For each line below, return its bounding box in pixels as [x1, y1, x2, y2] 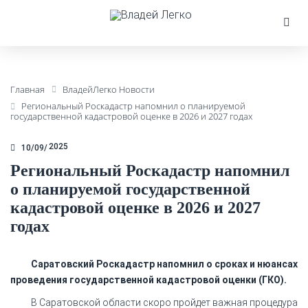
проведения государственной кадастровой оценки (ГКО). [10, 274, 287, 285]
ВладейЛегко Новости [63, 83, 155, 96]
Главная [10, 83, 45, 96]
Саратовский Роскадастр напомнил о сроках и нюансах [31, 258, 298, 269]
